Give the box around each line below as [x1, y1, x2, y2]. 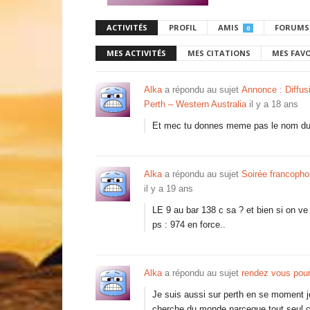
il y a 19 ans [144, 183, 193, 194]
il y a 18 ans [249, 99, 298, 109]
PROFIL [169, 22, 197, 33]
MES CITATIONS [188, 48, 250, 58]
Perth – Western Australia [144, 99, 246, 109]
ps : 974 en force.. [152, 219, 226, 230]
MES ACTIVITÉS [107, 48, 166, 58]
